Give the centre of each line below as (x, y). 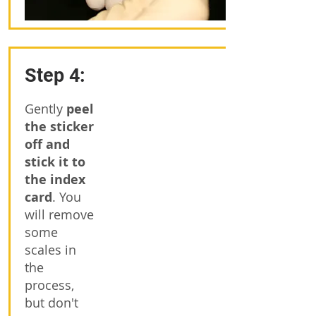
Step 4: (57, 75)
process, (49, 285)
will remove (59, 214)
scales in (50, 250)
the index (55, 180)
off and (47, 144)
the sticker (59, 127)
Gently (45, 109)
